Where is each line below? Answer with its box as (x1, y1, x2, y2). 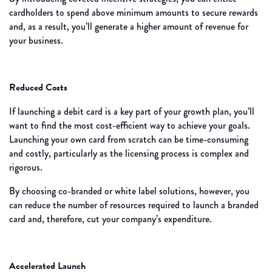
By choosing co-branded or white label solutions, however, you (9, 184, 250, 199)
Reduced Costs (9, 80, 67, 95)
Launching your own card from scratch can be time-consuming (9, 132, 248, 147)
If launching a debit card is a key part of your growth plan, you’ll (9, 104, 254, 119)
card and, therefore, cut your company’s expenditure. (9, 212, 212, 226)
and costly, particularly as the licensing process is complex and (9, 146, 249, 161)
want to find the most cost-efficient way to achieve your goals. (9, 118, 250, 133)
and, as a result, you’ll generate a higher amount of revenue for (9, 19, 248, 34)
